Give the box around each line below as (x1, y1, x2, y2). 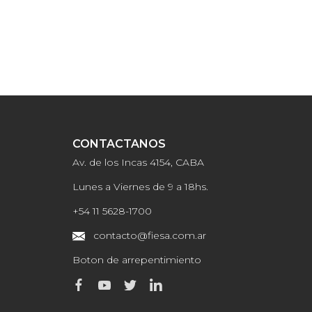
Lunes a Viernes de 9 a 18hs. (72, 180, 208, 193)
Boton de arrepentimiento (72, 253, 201, 266)
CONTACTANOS (72, 137, 166, 150)
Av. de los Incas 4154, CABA (72, 156, 204, 169)
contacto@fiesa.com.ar (93, 229, 206, 242)
